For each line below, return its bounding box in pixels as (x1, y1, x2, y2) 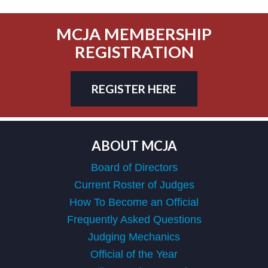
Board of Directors (90, 161, 178, 173)
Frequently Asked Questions (66, 213, 202, 226)
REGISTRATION (74, 41, 194, 62)
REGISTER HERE (92, 82, 176, 96)
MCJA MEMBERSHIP (56, 23, 212, 44)
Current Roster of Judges (74, 178, 194, 191)
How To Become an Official (69, 196, 199, 208)
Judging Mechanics (88, 230, 180, 243)
